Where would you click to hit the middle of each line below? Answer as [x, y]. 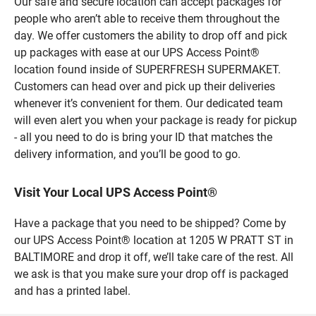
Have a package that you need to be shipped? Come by [150, 223]
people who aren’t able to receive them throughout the [147, 18]
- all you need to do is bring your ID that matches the [143, 137]
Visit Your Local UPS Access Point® [116, 192]
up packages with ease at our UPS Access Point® [137, 52]
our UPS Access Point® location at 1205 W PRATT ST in [154, 240]
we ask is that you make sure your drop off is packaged [151, 274]
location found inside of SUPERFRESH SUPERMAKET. [147, 69]
